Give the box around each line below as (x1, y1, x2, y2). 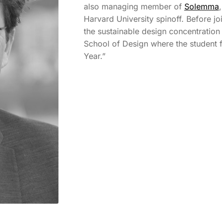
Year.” (83, 51, 106, 61)
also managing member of (83, 1, 184, 12)
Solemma (184, 1, 219, 12)
